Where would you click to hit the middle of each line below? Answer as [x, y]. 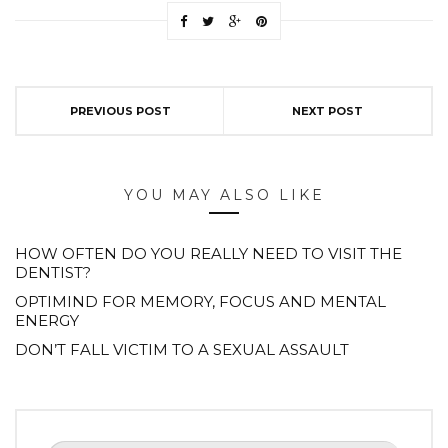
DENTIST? [53, 272]
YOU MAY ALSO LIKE [224, 194]
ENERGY [47, 320]
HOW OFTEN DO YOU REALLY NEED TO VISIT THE [208, 253]
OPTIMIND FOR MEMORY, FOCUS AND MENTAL [200, 301]
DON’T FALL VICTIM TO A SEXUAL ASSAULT [182, 349]
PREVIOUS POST [120, 110]
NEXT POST [327, 110]
